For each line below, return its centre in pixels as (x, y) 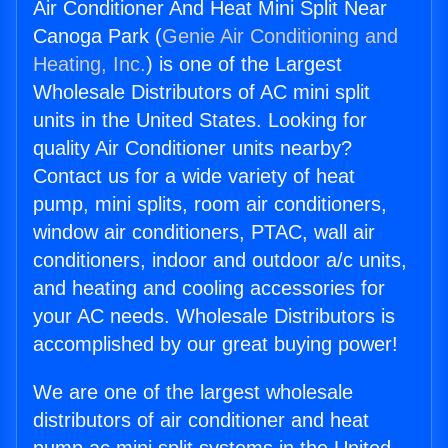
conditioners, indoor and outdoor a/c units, (220, 260)
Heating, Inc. (89, 64)
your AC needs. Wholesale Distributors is (214, 316)
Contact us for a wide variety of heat (194, 176)
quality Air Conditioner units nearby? (192, 148)
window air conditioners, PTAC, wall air (204, 232)
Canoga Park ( (97, 36)
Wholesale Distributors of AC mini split (201, 92)
